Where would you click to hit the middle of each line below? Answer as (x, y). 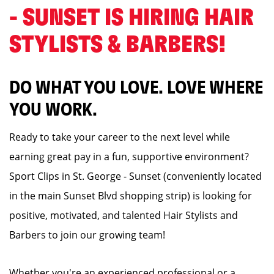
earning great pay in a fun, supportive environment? (129, 157)
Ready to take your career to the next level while (120, 137)
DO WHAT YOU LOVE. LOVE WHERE (136, 88)
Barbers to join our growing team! (87, 235)
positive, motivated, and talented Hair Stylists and (124, 215)
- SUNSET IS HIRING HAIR (131, 18)
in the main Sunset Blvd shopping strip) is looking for (131, 196)
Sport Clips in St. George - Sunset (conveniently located (135, 176)
